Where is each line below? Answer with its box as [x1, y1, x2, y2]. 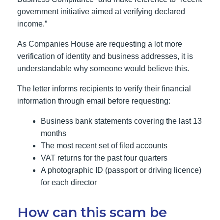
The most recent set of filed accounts [41, 141, 167, 150]
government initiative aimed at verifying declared [17, 7, 185, 16]
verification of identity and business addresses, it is [17, 52, 193, 60]
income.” [17, 20, 47, 28]
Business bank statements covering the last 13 [41, 117, 202, 125]
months [41, 129, 66, 137]
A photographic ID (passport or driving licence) [41, 166, 201, 174]
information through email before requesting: [17, 97, 170, 105]
